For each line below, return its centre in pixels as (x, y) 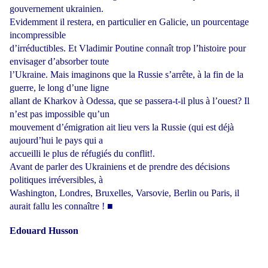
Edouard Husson (44, 231)
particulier (127, 22)
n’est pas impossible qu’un (60, 114)
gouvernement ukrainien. (57, 9)
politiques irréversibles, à (56, 180)
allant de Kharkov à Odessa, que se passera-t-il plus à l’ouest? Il (130, 101)
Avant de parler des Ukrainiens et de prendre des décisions (120, 167)
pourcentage (226, 22)
